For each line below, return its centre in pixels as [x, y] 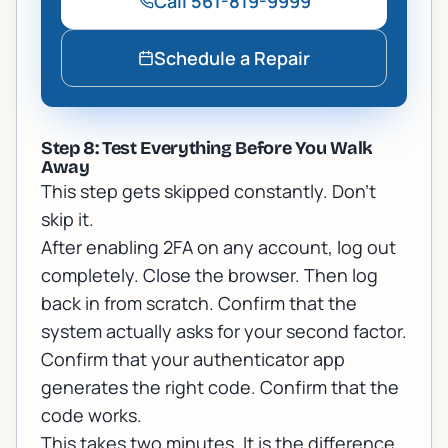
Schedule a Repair [232, 58]
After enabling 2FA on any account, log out [218, 247]
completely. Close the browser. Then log [209, 275]
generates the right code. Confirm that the [220, 387]
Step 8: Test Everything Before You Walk [207, 148]
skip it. [67, 219]
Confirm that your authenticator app [193, 359]
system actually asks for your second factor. [224, 331]
